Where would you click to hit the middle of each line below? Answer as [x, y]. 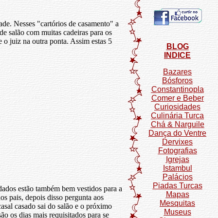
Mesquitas [177, 203]
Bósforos [177, 81]
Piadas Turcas [177, 186]
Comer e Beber [177, 98]
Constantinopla [177, 89]
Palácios [177, 177]
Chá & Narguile [177, 124]
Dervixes [177, 142]
